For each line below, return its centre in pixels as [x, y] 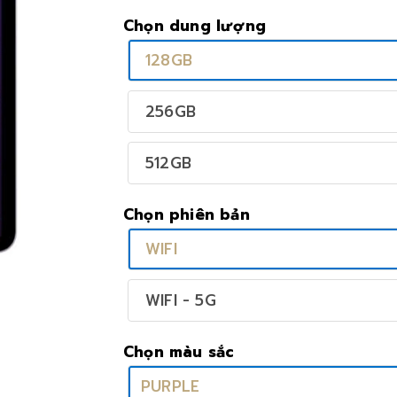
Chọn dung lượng [195, 26]
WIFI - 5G [181, 300]
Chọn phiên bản [187, 214]
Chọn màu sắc [179, 352]
